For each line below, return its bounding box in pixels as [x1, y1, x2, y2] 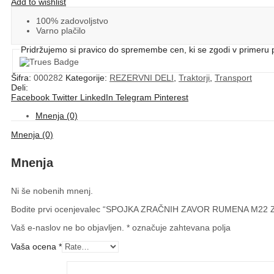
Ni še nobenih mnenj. [11, 186, 93, 196]
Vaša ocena [11, 242, 59, 252]
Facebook [11, 92, 50, 103]
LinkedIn [80, 92, 113, 103]
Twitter [52, 92, 78, 103]
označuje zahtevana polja [130, 223, 231, 233]
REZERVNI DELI [109, 73, 174, 83]
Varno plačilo [36, 25, 86, 35]
